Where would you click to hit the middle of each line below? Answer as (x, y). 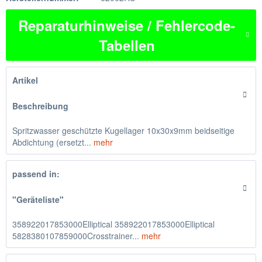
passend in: (36, 174)
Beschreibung (40, 106)
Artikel (25, 80)
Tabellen (127, 45)
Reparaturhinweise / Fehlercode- (127, 25)
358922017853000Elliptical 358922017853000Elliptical (113, 224)
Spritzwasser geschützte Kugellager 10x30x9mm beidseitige (123, 130)
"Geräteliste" (38, 199)
